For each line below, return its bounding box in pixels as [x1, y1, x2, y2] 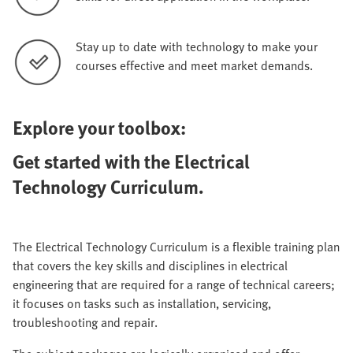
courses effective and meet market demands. [76, 56, 313, 76]
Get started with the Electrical [13, 147, 250, 176]
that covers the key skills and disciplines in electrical [13, 256, 288, 276]
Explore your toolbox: [13, 113, 186, 142]
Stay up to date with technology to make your [76, 37, 318, 57]
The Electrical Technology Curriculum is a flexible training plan [13, 237, 340, 257]
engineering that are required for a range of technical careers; [13, 275, 335, 295]
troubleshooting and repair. [13, 313, 158, 333]
